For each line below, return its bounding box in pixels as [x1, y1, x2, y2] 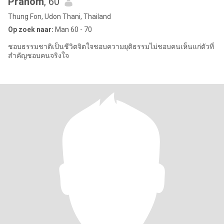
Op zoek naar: [8, 25, 53, 33]
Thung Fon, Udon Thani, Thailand [8, 12, 111, 20]
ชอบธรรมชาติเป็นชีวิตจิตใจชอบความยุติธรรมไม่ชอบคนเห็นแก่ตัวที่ [8, 42, 214, 50]
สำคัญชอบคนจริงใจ [8, 51, 69, 59]
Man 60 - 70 [53, 25, 92, 33]
